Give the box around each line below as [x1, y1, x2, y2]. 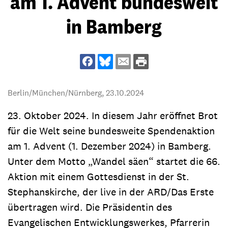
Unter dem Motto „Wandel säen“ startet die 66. [8, 155, 220, 168]
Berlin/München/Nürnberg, [8, 88, 106, 98]
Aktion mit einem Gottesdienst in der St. [8, 170, 189, 183]
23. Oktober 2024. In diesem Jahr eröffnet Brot [8, 109, 218, 122]
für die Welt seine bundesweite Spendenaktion [8, 124, 215, 137]
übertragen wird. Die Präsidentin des [8, 201, 172, 214]
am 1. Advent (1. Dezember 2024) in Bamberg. [8, 139, 211, 153]
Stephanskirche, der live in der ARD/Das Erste [8, 185, 214, 198]
